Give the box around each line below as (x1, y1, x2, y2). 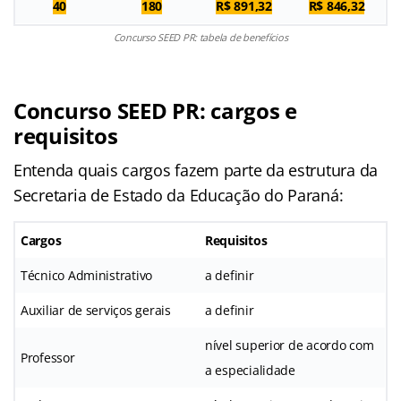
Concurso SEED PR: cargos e (13, 95, 297, 125)
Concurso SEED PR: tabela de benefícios (113, 30, 288, 44)
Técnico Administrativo (21, 266, 153, 284)
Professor (21, 348, 75, 366)
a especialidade (205, 361, 295, 379)
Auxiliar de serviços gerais (21, 301, 171, 319)
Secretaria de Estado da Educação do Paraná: (13, 183, 344, 206)
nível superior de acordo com (205, 336, 374, 354)
